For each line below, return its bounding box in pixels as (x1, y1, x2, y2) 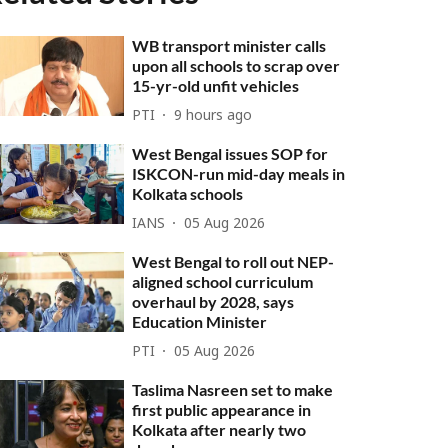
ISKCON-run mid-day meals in (132, 164, 346, 183)
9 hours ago (174, 107, 253, 125)
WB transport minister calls (132, 36, 327, 55)
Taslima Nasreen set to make (132, 380, 334, 399)
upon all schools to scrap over (132, 56, 341, 75)
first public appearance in (132, 400, 312, 419)
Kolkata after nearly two (132, 420, 307, 439)
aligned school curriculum (132, 272, 314, 291)
